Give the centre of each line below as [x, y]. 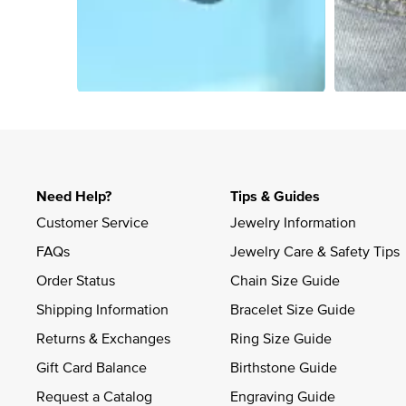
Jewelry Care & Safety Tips [315, 251]
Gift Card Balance [92, 367]
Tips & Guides [275, 196]
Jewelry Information [293, 222]
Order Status [76, 280]
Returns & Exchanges [103, 338]
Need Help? [74, 196]
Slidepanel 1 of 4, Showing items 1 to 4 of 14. [202, 104]
